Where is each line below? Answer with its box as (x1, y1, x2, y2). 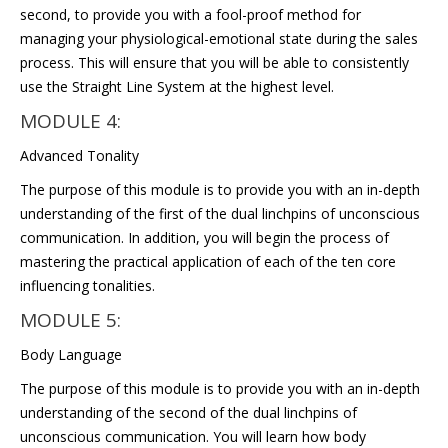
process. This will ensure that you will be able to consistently (20, 53, 409, 72)
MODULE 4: (20, 108, 121, 134)
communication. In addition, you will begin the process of (20, 228, 389, 247)
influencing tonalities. (20, 276, 155, 295)
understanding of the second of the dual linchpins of (20, 403, 357, 422)
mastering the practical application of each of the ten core (20, 252, 396, 271)
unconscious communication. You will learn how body (20, 427, 366, 446)
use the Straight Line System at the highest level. (20, 77, 334, 96)
